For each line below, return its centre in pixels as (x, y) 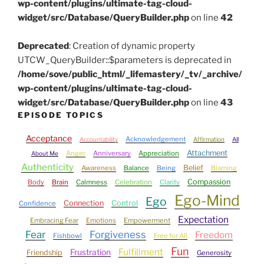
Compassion (209, 182)
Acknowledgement (155, 139)
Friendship (44, 253)
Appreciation (159, 154)
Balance (136, 168)
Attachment (207, 153)
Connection (83, 203)
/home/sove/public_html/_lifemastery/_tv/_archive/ (130, 74)
